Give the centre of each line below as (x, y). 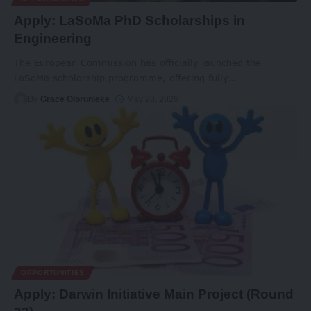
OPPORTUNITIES (53, 273)
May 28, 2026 (152, 99)
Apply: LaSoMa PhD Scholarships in (129, 20)
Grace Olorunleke (75, 99)
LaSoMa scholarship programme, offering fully (121, 77)
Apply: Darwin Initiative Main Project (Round (154, 294)
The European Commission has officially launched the (137, 62)
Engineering (53, 38)
